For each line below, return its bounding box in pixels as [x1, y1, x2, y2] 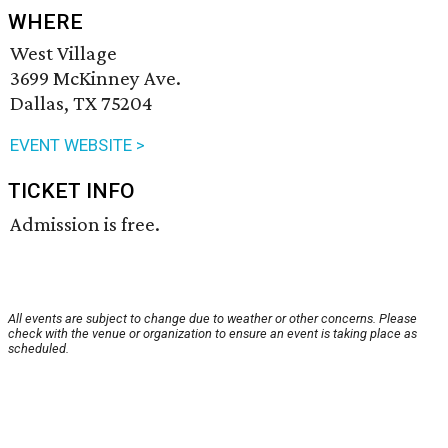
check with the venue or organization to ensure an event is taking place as [8, 326, 417, 342]
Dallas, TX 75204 [10, 91, 153, 116]
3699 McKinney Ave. [10, 66, 181, 91]
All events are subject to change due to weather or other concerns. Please [8, 311, 417, 327]
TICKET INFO [8, 179, 135, 204]
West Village [10, 41, 117, 66]
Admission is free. [10, 212, 160, 237]
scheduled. [8, 341, 69, 357]
